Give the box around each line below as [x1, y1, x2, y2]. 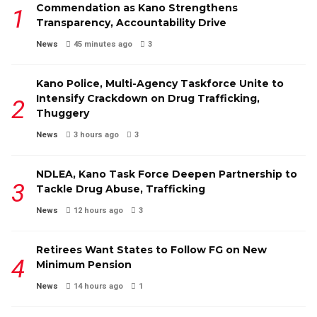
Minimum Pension [36, 258, 132, 272]
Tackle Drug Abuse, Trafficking [36, 183, 205, 196]
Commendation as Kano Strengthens [36, 1, 238, 15]
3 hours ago [74, 130, 119, 140]
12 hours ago [74, 206, 123, 216]
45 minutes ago [74, 40, 132, 50]
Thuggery [36, 107, 89, 120]
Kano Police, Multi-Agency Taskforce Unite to [36, 77, 284, 91]
